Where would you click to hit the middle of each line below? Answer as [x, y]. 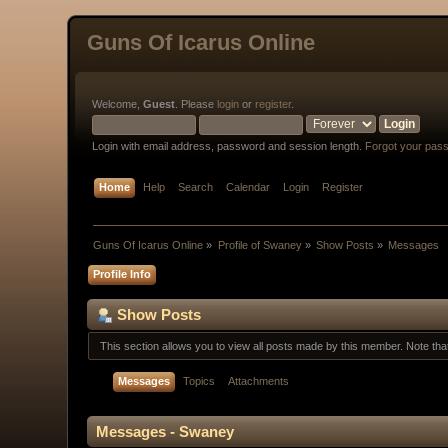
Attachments [259, 380]
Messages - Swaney [165, 431]
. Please [196, 104]
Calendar [248, 187]
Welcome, [118, 104]
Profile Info [122, 273]
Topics [199, 380]
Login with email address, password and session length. [229, 146]
